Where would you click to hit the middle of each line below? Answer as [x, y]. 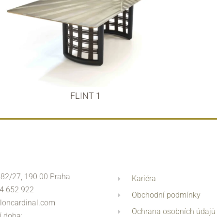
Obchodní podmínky [166, 195]
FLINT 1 [86, 96]
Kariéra [144, 179]
